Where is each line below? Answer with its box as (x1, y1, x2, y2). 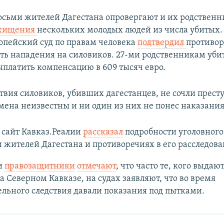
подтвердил (137, 37, 186, 47)
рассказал (82, 127, 123, 137)
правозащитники (4, 161, 75, 171)
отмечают (76, 161, 116, 171)
